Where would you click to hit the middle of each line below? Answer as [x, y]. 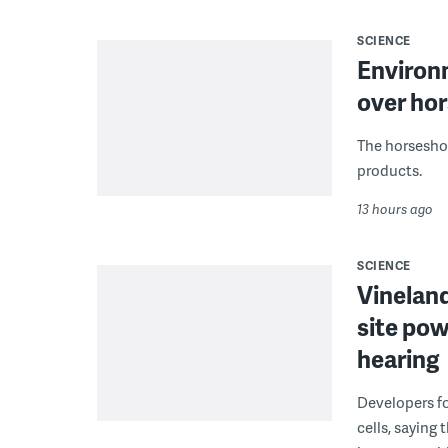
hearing [398, 358]
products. [389, 169]
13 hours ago [395, 208]
